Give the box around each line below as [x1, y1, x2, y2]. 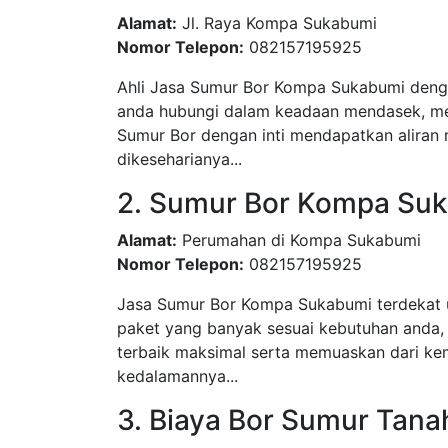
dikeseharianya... [117, 149, 242, 169]
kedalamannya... [117, 366, 238, 386]
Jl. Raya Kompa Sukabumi [177, 13, 377, 33]
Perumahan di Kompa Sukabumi [177, 230, 421, 250]
